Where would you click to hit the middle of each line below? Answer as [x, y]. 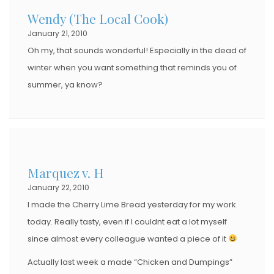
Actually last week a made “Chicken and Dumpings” [130, 262]
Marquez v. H [66, 172]
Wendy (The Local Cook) [98, 18]
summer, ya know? [65, 84]
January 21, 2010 [57, 33]
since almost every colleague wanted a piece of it [128, 239]
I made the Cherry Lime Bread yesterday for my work [132, 204]
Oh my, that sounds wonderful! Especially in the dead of [137, 50]
